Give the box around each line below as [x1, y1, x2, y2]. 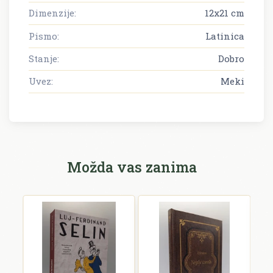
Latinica [205, 29, 244, 42]
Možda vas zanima [66, 157, 197, 176]
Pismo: [29, 29, 59, 42]
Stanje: [29, 52, 59, 65]
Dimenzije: [29, 7, 76, 19]
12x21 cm [205, 7, 244, 19]
